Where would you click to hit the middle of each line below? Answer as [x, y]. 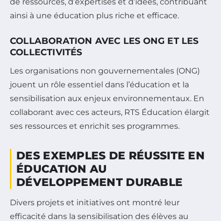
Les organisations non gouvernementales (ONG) [105, 71]
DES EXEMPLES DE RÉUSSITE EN [111, 156]
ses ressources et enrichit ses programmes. [95, 126]
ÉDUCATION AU [62, 169]
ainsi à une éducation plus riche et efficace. [94, 16]
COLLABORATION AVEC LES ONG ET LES [104, 41]
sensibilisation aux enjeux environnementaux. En [107, 99]
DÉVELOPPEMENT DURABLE [100, 183]
